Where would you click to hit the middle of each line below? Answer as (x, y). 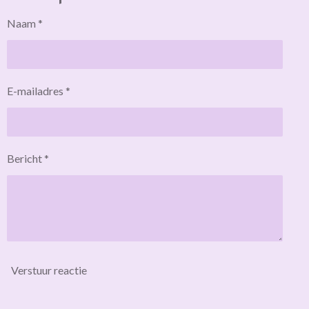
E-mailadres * (39, 91)
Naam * (25, 23)
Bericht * (28, 158)
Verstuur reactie (49, 270)
